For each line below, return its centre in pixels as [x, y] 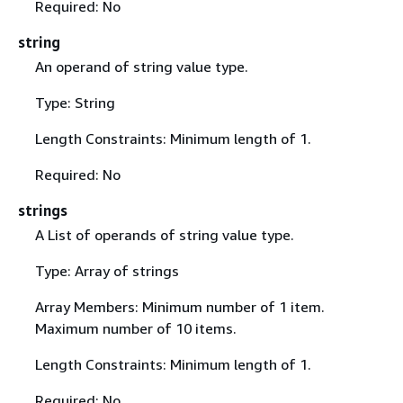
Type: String [75, 103]
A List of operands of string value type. [164, 235]
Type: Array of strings [107, 271]
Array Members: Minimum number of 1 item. [179, 307]
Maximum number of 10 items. [135, 329]
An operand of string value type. [141, 67]
